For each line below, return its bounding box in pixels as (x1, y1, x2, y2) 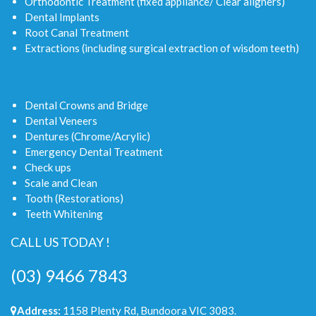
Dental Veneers (25, 114, 97, 127)
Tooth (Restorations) (25, 191, 123, 205)
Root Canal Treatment (25, 25, 129, 39)
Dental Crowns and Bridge (25, 98, 148, 111)
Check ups (25, 160, 71, 174)
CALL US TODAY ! (11, 233, 110, 250)
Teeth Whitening (25, 207, 103, 220)
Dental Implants (25, 10, 99, 23)
